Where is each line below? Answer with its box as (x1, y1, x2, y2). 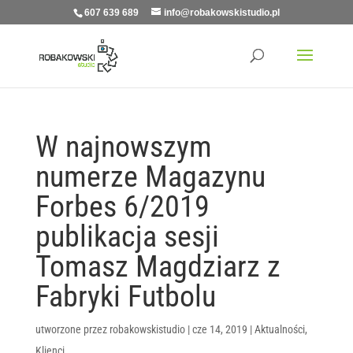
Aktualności (254, 323, 305, 336)
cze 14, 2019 (191, 323, 247, 336)
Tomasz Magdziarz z (35, 249, 281, 284)
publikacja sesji (35, 219, 219, 254)
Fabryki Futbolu (35, 279, 216, 314)
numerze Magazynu (35, 159, 266, 194)
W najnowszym (35, 129, 212, 164)
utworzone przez (35, 323, 110, 336)
